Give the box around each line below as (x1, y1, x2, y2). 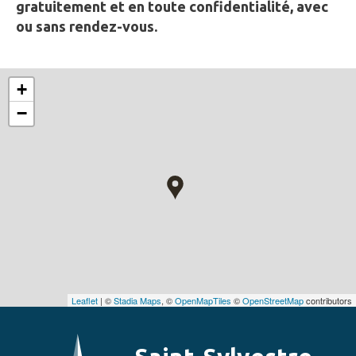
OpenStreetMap (242, 294, 304, 308)
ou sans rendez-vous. (16, 18, 157, 35)
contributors (304, 294, 352, 308)
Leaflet (72, 294, 98, 308)
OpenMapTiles (175, 294, 231, 308)
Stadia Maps (114, 294, 161, 308)
